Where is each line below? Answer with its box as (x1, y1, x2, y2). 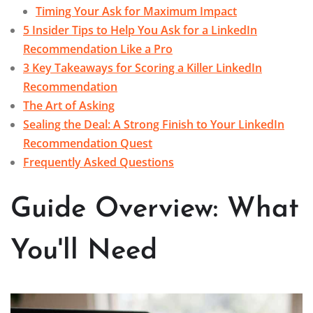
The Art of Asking (23, 98, 115, 114)
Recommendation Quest (23, 136, 152, 152)
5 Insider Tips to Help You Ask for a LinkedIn (23, 22, 257, 38)
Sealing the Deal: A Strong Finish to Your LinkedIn (23, 117, 284, 133)
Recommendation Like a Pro (23, 41, 173, 57)
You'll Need (10, 238, 157, 266)
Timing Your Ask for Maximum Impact (36, 3, 237, 20)
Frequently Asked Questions (23, 154, 174, 170)
